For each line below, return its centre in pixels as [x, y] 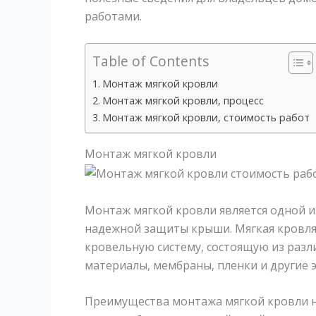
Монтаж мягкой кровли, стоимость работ [206, 118]
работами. [113, 16]
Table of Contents [151, 61]
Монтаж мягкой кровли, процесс [183, 101]
